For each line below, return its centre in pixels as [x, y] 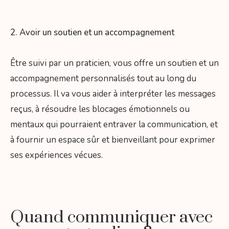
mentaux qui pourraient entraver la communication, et [114, 124]
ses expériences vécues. [58, 155]
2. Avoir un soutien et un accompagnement [92, 32]
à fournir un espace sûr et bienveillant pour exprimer [113, 140]
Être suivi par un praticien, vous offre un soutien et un [114, 63]
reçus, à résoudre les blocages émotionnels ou [100, 109]
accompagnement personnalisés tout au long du [103, 78]
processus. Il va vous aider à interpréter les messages [113, 94]
